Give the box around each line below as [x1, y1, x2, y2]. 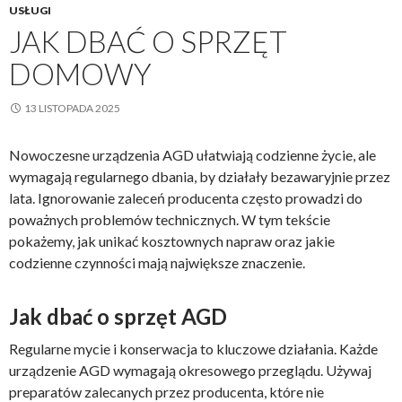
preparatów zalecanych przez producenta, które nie [9, 383, 324, 400]
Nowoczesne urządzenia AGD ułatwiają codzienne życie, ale [9, 146, 376, 163]
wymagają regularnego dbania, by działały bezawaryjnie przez [9, 168, 390, 185]
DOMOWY [9, 56, 152, 92]
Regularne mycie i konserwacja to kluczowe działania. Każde [9, 340, 378, 357]
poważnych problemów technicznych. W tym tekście [9, 211, 330, 228]
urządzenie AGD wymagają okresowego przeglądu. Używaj [9, 362, 371, 379]
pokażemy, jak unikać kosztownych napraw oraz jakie [9, 232, 335, 249]
